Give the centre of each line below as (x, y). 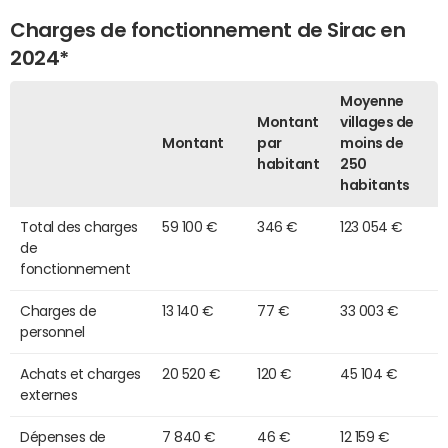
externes (49, 394)
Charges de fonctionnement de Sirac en (208, 29)
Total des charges (79, 226)
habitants (375, 184)
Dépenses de (63, 436)
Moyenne (372, 100)
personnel (52, 331)
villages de (377, 121)
